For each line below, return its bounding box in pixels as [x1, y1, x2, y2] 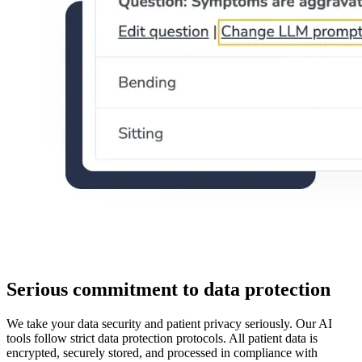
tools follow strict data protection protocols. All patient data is [6, 330, 318, 345]
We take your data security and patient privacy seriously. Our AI [6, 316, 332, 330]
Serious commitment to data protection [6, 278, 330, 300]
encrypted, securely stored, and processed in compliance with [6, 345, 318, 360]
